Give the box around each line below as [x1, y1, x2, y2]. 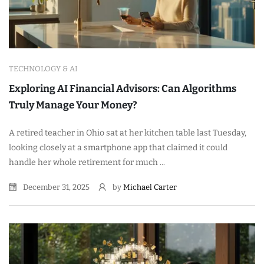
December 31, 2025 [21, 182, 90, 192]
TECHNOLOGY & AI [9, 64, 78, 73]
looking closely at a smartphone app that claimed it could [9, 142, 227, 153]
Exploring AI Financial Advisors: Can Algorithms [9, 82, 236, 95]
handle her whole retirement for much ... [9, 157, 165, 167]
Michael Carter [123, 182, 177, 192]
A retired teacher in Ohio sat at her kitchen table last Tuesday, [9, 127, 246, 138]
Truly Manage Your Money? [9, 98, 137, 111]
